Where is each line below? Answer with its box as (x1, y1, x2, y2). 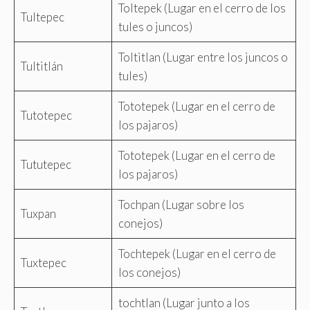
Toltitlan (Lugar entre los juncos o (118, 49, 288, 64)
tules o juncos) (118, 19, 192, 34)
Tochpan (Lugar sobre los (118, 197, 244, 212)
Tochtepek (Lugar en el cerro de (118, 246, 276, 261)
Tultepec (20, 9, 64, 24)
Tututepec (20, 156, 71, 172)
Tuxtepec (20, 255, 66, 270)
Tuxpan (20, 206, 56, 221)
